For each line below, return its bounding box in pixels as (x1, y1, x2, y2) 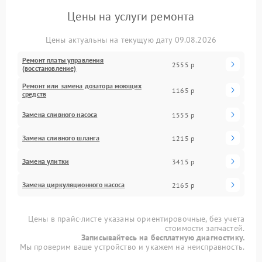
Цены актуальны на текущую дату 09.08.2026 (45, 35, 217, 45)
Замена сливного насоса (22, 110, 98, 119)
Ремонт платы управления (22, 56, 104, 64)
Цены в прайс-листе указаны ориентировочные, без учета (28, 213, 244, 224)
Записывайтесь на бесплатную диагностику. (81, 232, 244, 243)
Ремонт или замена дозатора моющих (22, 81, 142, 90)
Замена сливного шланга (22, 133, 100, 142)
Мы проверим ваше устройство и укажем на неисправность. (19, 242, 244, 252)
